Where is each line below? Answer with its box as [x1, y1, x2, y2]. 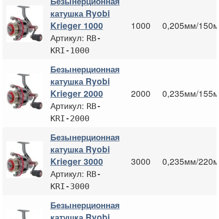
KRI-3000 [50, 181, 89, 191]
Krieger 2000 [50, 87, 103, 99]
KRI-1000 [50, 45, 89, 55]
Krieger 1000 [50, 19, 103, 31]
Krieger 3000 [50, 155, 103, 167]
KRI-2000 [50, 113, 89, 123]
